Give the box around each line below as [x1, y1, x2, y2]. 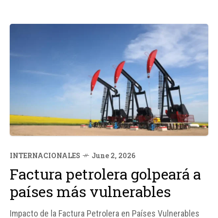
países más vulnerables [10, 182, 171, 201]
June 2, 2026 [91, 150, 135, 160]
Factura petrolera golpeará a [10, 164, 201, 183]
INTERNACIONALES [10, 150, 80, 160]
